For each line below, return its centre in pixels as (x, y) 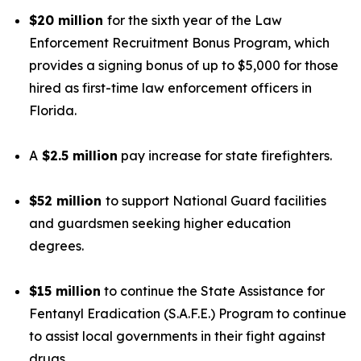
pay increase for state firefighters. (225, 156)
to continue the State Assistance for (213, 291)
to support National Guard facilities (216, 201)
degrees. (58, 246)
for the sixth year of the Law (195, 20)
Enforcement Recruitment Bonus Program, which (179, 43)
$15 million (65, 291)
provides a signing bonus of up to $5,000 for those (184, 65)
